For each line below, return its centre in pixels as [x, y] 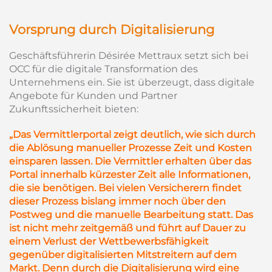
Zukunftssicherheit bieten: [74, 109]
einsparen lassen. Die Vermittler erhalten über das [130, 161]
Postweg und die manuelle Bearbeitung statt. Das [131, 215]
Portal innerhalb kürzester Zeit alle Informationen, [130, 175]
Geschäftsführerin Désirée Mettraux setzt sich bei [129, 56]
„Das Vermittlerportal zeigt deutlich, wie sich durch [132, 134]
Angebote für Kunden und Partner [93, 96]
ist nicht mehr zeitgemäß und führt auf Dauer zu [127, 228]
